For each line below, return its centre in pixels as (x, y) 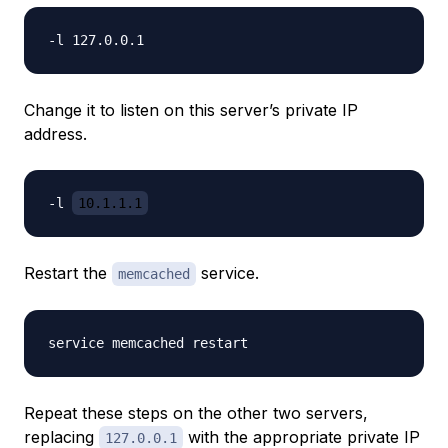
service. (227, 273)
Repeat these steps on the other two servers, (196, 413)
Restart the (68, 273)
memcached (154, 274)
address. (55, 134)
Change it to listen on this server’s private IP (191, 110)
